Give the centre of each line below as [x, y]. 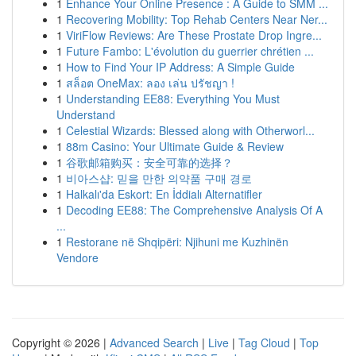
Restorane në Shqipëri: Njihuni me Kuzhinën [177, 242]
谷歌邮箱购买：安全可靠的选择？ [149, 162]
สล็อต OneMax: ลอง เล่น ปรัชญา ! [150, 83]
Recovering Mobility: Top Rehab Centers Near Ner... [197, 19]
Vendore [77, 257]
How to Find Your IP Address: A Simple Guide [180, 67]
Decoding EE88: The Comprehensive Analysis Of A [194, 210]
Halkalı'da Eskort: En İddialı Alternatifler [164, 194]
